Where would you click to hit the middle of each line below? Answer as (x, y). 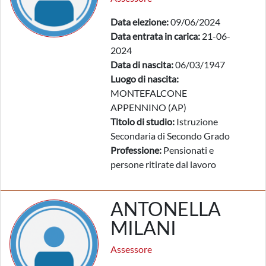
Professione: (136, 150)
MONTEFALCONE (149, 93)
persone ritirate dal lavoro (163, 164)
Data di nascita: (142, 64)
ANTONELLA (166, 209)
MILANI (143, 228)
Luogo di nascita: (145, 79)
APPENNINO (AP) (148, 107)
